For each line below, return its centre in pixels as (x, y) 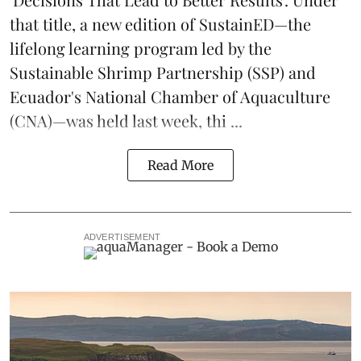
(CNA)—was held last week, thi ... (126, 121)
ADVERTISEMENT (122, 237)
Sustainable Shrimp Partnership (127, 73)
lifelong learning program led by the (141, 48)
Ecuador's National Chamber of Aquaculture (170, 97)
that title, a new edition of (104, 24)
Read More (180, 166)
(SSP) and (280, 73)
